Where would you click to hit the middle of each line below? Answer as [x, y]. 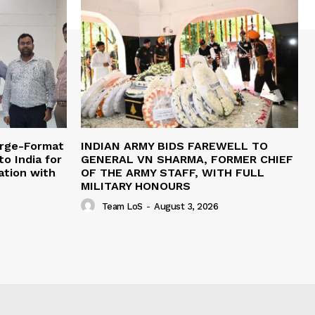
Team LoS [122, 207]
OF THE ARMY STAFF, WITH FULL [173, 172]
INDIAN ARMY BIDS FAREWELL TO [174, 146]
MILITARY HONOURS [136, 186]
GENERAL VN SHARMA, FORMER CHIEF [187, 159]
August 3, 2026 [186, 207]
